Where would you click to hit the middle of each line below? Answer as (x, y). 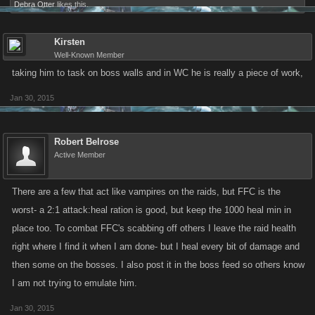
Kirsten (70, 42)
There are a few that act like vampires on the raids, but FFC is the (146, 192)
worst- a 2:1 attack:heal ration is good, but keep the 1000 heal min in (152, 210)
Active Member (80, 155)
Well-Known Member (89, 55)
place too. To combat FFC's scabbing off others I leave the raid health (154, 228)
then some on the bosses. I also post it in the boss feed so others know (158, 265)
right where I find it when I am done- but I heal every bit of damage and (156, 246)
